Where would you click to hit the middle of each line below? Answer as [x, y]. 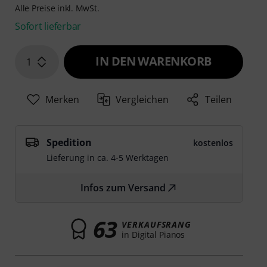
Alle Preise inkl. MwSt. [57, 8]
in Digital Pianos [153, 234]
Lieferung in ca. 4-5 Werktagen [108, 158]
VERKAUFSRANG [157, 224]
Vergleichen [142, 100]
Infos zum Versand [123, 188]
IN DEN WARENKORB [153, 61]
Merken [62, 100]
